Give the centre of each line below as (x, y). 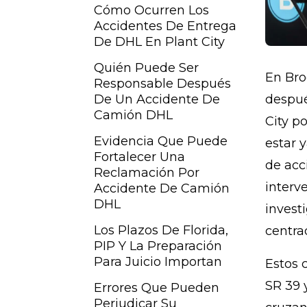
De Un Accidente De (157, 99)
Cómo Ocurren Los (151, 10)
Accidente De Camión (162, 188)
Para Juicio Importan (158, 262)
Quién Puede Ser (146, 68)
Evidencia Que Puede (161, 141)
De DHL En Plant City (159, 42)
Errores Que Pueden (157, 288)
